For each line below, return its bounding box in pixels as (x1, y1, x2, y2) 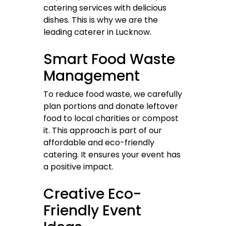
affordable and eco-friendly (43, 137, 154, 149)
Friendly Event (43, 201, 141, 221)
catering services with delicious (43, 2, 166, 14)
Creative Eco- (43, 184, 141, 204)
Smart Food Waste (43, 49, 175, 70)
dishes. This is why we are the (43, 14, 158, 26)
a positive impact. (43, 161, 114, 173)
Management (43, 66, 140, 86)
